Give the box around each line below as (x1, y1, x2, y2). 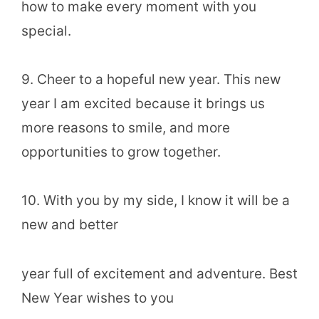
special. (21, 23, 71, 40)
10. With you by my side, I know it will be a (21, 192, 290, 209)
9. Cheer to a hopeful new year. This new (21, 71, 281, 88)
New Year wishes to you (21, 289, 174, 306)
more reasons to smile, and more (21, 120, 230, 137)
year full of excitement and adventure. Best (21, 265, 298, 282)
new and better (21, 216, 118, 234)
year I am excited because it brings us (21, 95, 265, 113)
